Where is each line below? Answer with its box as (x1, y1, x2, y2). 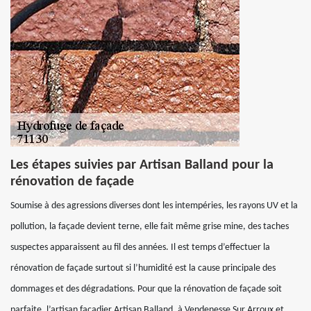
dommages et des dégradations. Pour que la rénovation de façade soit (10, 284, 282, 294)
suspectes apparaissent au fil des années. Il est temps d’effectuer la (10, 242, 270, 253)
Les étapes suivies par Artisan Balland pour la (10, 158, 274, 172)
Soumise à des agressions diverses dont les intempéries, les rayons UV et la (10, 201, 298, 211)
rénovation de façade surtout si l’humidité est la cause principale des (10, 263, 276, 274)
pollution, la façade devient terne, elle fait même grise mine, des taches (10, 221, 289, 232)
